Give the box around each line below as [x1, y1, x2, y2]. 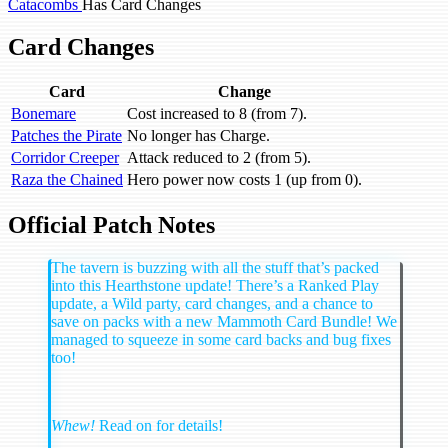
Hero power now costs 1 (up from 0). [127, 171, 362, 189]
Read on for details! [95, 417, 223, 435]
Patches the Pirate [11, 127, 122, 145]
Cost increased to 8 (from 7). [127, 105, 307, 123]
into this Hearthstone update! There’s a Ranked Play [51, 277, 379, 295]
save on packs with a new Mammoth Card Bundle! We [51, 313, 397, 331]
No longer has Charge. [127, 127, 270, 145]
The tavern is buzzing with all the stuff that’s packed [51, 259, 379, 277]
